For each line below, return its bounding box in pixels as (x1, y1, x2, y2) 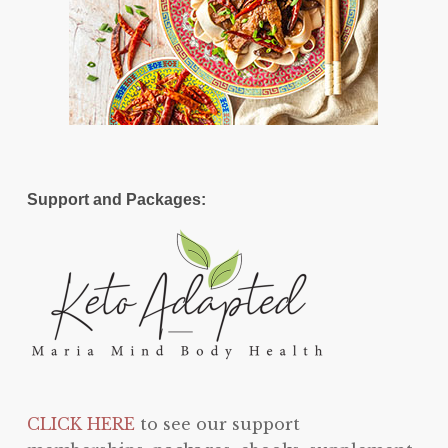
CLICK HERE (26, 414, 135, 434)
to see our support (134, 414, 300, 434)
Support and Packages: (26, 191, 206, 208)
